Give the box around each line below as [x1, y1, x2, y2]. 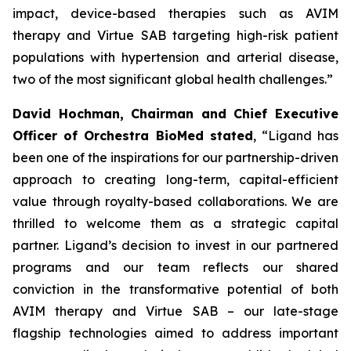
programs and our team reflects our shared [13, 259, 338, 275]
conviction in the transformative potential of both [13, 281, 338, 297]
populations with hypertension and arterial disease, [13, 49, 338, 65]
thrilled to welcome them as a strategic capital [13, 215, 338, 231]
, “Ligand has [252, 128, 339, 143]
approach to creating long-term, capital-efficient [13, 172, 338, 187]
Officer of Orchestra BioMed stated [13, 128, 253, 143]
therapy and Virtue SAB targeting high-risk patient [13, 27, 338, 43]
